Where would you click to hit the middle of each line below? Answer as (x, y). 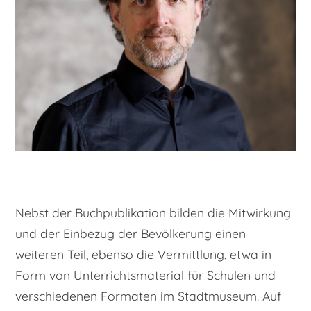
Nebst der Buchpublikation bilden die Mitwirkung (153, 213)
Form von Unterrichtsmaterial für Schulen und (145, 275)
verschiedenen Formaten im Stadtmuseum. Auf (148, 296)
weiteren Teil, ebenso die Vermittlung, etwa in (143, 254)
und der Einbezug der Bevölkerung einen (131, 234)
